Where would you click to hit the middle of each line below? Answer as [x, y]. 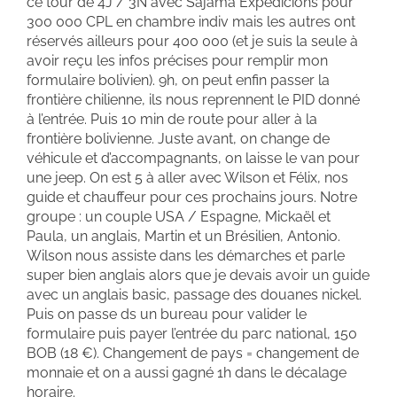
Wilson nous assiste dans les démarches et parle [186, 256]
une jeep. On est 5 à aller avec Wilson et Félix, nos [187, 178]
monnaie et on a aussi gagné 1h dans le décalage [187, 373]
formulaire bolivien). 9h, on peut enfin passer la [178, 80]
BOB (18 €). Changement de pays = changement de [193, 353]
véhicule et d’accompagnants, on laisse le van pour [193, 158]
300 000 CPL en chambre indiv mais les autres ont [191, 22]
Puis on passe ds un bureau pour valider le [167, 314]
